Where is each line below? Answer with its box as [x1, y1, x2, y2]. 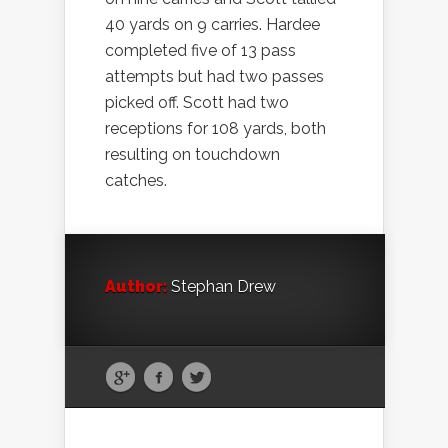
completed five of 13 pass [105, 41, 296, 61]
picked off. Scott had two [105, 93, 289, 113]
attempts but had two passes [105, 67, 324, 87]
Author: [105, 277, 167, 297]
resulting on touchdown [105, 145, 280, 165]
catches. [105, 171, 167, 191]
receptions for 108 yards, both [105, 119, 326, 139]
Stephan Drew [167, 277, 276, 297]
